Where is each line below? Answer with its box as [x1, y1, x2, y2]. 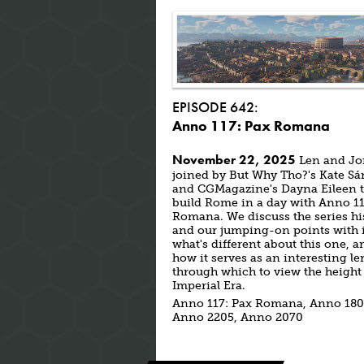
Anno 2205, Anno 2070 [172, 310, 303, 324]
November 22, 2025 [172, 151, 296, 168]
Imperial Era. [172, 279, 245, 292]
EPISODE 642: [172, 97, 258, 116]
